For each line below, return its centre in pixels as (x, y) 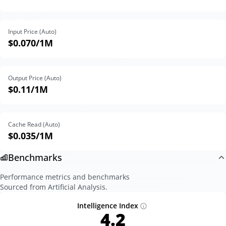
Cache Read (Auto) (34, 124)
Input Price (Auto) (32, 32)
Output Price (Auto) (35, 78)
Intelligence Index (107, 206)
